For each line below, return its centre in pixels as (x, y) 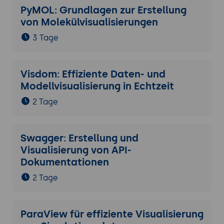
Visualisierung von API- (76, 150)
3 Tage (45, 38)
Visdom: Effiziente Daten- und (93, 74)
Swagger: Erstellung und (79, 138)
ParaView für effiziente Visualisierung (112, 214)
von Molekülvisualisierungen (89, 22)
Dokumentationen (64, 162)
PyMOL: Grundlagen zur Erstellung (103, 10)
